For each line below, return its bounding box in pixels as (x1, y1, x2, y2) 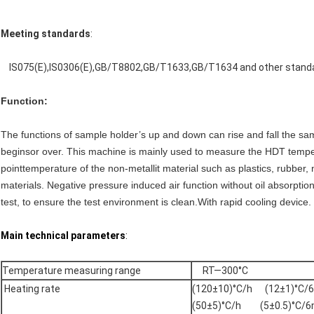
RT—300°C (192, 265, 248, 277)
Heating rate (2, 283, 60, 295)
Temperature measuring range (2, 265, 141, 277)
